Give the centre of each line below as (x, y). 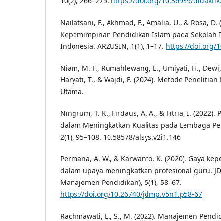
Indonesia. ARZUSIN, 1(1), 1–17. (113, 46)
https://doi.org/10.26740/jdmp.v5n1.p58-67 (131, 194)
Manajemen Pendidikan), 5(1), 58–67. (121, 183)
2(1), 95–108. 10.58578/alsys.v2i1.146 (120, 137)
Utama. (72, 92)
